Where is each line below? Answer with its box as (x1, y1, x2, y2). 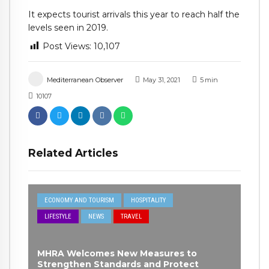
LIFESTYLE (44, 212, 72, 220)
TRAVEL (121, 212, 142, 220)
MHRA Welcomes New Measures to (37, 247, 197, 259)
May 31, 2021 (142, 76, 180, 85)
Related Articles (28, 147, 118, 160)
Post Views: (43, 40, 91, 52)
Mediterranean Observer (46, 76, 123, 85)
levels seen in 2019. (28, 22, 108, 34)
